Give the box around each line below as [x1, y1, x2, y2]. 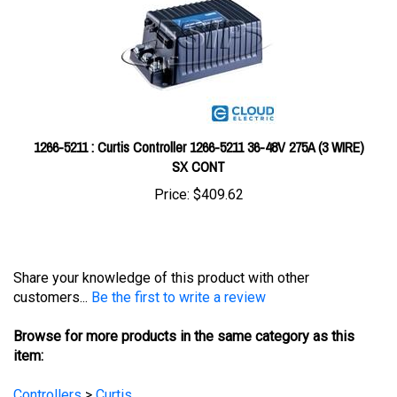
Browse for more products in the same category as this [13, 302, 354, 320]
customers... [13, 263, 91, 281]
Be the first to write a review [91, 263, 266, 281]
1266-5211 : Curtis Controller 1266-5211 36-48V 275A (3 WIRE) [33, 113, 364, 133]
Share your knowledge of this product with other [13, 244, 309, 261]
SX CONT [172, 132, 225, 152]
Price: [153, 161, 190, 179]
